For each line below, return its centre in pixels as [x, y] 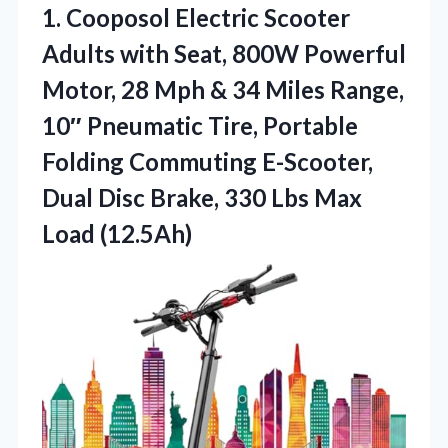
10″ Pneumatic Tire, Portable [200, 126]
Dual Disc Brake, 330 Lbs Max [202, 198]
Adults [78, 54]
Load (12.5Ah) [117, 234]
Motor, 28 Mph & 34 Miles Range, [223, 90]
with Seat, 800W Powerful [260, 54]
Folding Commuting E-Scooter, [207, 162]
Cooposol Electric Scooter [208, 18]
